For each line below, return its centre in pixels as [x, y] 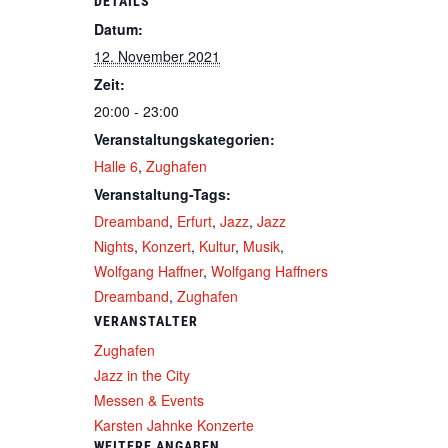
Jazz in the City [142, 374]
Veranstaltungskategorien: [184, 138]
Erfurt [194, 220]
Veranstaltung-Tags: [162, 193]
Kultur [217, 245]
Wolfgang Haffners [269, 270]
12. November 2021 [157, 55]
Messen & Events [149, 399]
